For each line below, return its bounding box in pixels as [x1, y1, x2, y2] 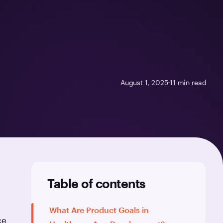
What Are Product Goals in [49, 205, 149, 215]
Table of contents [47, 175, 146, 191]
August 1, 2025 [120, 78, 168, 87]
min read [175, 78, 207, 87]
